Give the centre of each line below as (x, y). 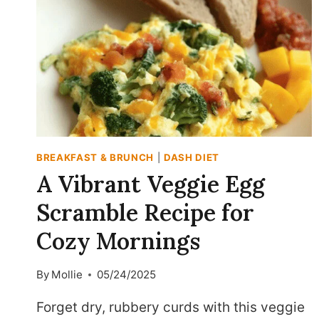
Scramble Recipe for (145, 212)
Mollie (67, 275)
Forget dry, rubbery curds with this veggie (171, 308)
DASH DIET (191, 158)
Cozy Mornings (118, 241)
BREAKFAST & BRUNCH (95, 158)
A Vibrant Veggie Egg (151, 184)
